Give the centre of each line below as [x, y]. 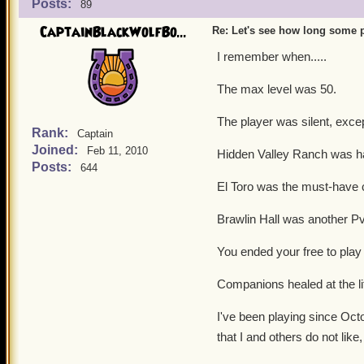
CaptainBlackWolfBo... [113, 32]
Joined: [56, 150]
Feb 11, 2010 [117, 151]
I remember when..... [272, 56]
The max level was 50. [277, 89]
